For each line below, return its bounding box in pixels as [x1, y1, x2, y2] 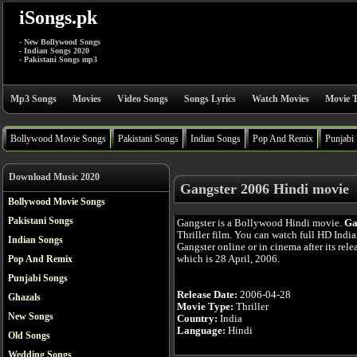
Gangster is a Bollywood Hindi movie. [177, 217, 344, 229]
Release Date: [177, 288, 237, 300]
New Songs [8, 311, 53, 322]
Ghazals [8, 292, 41, 303]
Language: [177, 324, 226, 336]
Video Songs [117, 93, 168, 104]
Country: [177, 312, 218, 324]
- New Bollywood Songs [19, 37, 100, 46]
